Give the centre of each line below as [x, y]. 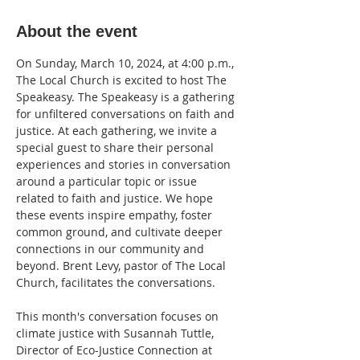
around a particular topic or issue [108, 181]
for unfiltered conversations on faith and [127, 114]
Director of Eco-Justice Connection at [116, 350]
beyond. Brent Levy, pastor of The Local [123, 266]
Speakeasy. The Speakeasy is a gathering [127, 97]
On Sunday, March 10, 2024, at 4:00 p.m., [127, 63]
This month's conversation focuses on [119, 316]
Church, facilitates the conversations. [116, 282]
